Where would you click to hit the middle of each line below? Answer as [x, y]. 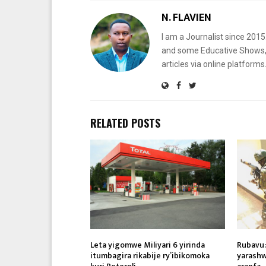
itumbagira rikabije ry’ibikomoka [150, 255]
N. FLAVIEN [186, 18]
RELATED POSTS [125, 123]
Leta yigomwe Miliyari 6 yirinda [148, 245]
